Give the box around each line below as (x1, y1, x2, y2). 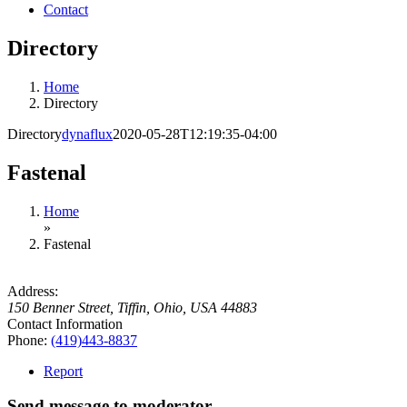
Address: (7, 283, 58, 299)
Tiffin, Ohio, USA (117, 299, 217, 315)
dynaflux (62, 125, 113, 142)
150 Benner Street (7, 299, 110, 315)
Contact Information (7, 315, 123, 332)
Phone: (7, 332, 47, 348)
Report (44, 362, 83, 379)
